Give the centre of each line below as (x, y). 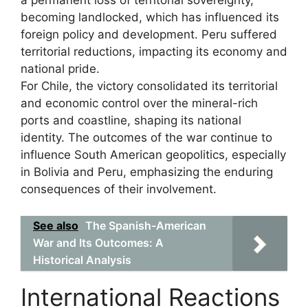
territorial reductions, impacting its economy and (154, 52)
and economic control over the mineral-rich (139, 103)
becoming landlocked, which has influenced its (150, 17)
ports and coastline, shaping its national (131, 120)
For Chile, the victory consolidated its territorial (149, 86)
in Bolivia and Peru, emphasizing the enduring (147, 172)
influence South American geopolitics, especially (153, 155)
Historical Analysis (82, 260)
